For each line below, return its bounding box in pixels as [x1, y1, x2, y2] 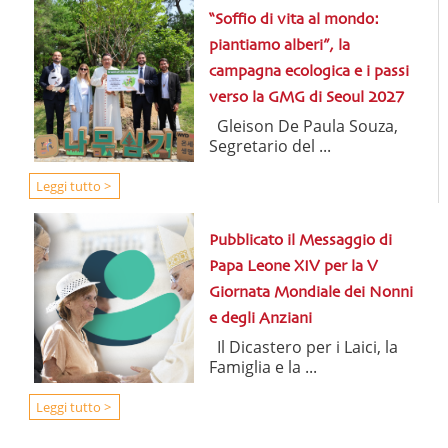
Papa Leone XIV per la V [209, 259, 379, 276]
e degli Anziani [209, 311, 313, 328]
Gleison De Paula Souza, [208, 115, 398, 138]
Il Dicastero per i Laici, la [209, 336, 399, 359]
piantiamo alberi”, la [208, 38, 350, 55]
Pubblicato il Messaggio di [209, 233, 393, 250]
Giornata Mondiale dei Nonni [209, 285, 414, 302]
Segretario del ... [208, 135, 331, 158]
